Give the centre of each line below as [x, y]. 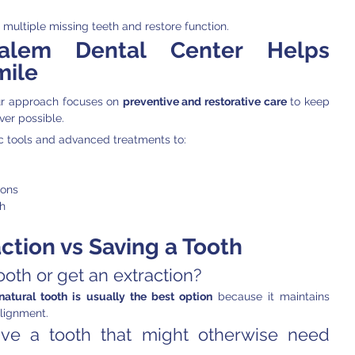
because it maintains [271, 297]
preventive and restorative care [204, 102]
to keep [308, 102]
